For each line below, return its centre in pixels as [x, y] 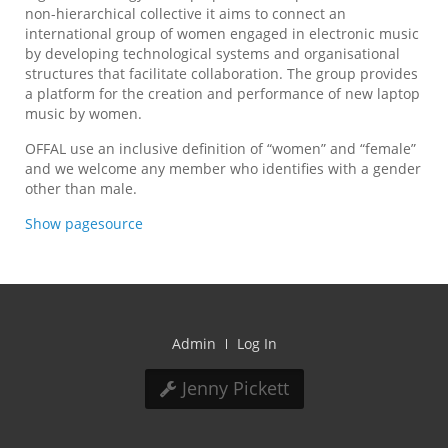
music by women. [83, 113]
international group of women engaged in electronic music [222, 33]
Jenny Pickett [232, 387]
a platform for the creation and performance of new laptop [222, 93]
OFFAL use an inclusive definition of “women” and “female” [220, 148]
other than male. [81, 188]
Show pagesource [84, 223]
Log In [256, 343]
